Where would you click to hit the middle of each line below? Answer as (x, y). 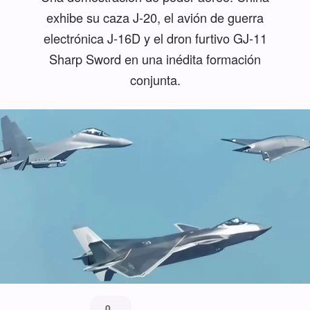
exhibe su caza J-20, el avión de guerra (155, 17)
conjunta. (155, 79)
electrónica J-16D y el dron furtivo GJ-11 (155, 38)
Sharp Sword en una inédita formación (155, 58)
